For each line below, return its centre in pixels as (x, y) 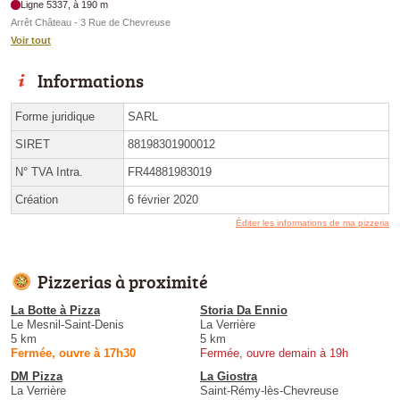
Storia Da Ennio (244, 311)
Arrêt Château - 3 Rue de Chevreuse (91, 23)
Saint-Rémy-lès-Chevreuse (269, 391)
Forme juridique (55, 117)
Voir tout (31, 41)
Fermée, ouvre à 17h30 (73, 354)
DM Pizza (37, 377)
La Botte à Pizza (55, 311)
